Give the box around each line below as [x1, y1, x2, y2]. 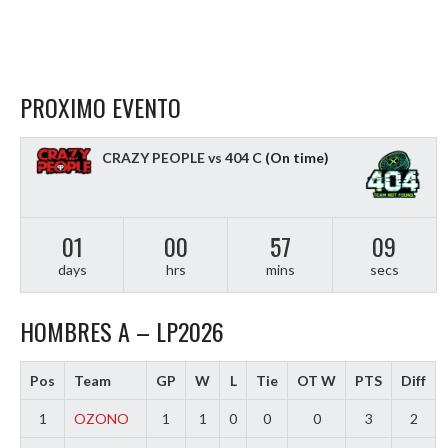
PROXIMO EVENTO [20, 89, 181, 125]
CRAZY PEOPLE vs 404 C [102, 148, 262, 166]
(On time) [262, 148, 329, 166]
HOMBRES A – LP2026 [20, 312, 224, 349]
